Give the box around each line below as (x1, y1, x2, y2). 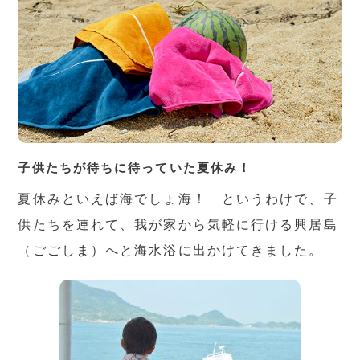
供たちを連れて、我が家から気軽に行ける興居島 (18, 217, 338, 231)
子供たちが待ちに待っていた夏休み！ (18, 160, 252, 174)
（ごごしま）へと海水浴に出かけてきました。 (18, 243, 324, 257)
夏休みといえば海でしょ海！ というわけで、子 (18, 191, 338, 206)
